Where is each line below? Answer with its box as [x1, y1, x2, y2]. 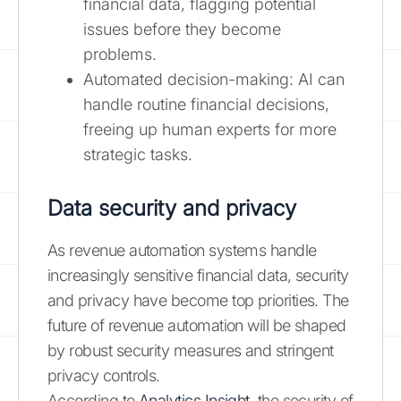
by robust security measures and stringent [47, 340, 334, 360]
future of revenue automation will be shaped [47, 315, 346, 335]
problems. [83, 44, 157, 64]
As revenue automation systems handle [47, 240, 317, 260]
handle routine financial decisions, [83, 94, 329, 114]
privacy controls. [47, 365, 160, 385]
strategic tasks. [83, 144, 192, 164]
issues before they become [83, 19, 281, 38]
